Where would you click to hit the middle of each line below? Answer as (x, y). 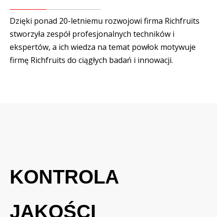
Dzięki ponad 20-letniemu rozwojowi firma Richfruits (105, 21)
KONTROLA (64, 177)
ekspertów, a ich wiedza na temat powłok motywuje (103, 47)
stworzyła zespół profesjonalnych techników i (92, 34)
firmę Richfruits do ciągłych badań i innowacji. (91, 60)
